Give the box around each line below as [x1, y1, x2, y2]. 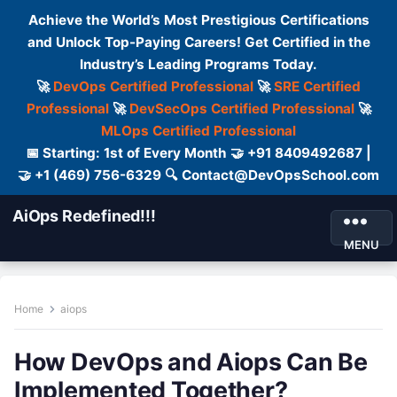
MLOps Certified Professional [101, 122, 296, 139]
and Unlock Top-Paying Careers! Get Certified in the [27, 34, 370, 51]
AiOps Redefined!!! [12, 206, 156, 225]
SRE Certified [274, 78, 361, 95]
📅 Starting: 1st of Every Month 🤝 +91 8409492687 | [26, 144, 371, 161]
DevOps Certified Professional [53, 78, 253, 95]
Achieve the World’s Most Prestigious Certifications [27, 12, 370, 28]
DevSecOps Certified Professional [128, 100, 354, 117]
